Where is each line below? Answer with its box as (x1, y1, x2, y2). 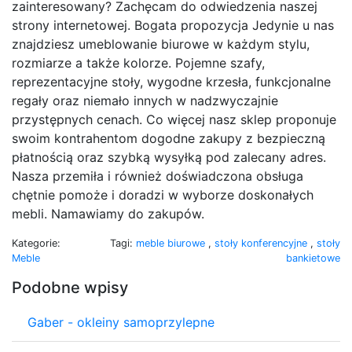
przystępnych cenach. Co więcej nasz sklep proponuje (12, 111, 336, 127)
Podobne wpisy (12, 277, 128, 297)
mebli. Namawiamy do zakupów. (12, 205, 204, 222)
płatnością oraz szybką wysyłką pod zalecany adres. (12, 148, 326, 165)
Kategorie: (12, 236, 60, 249)
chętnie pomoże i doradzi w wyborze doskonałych (12, 186, 313, 203)
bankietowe (286, 251, 340, 264)
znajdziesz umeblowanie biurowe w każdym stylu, (12, 35, 310, 52)
